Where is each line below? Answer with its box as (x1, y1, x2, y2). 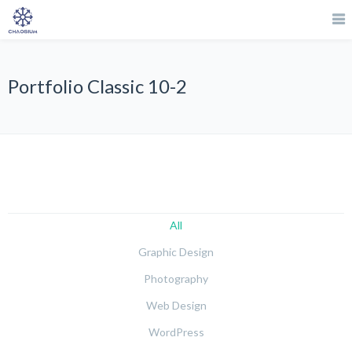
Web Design (145, 299, 207, 312)
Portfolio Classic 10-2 (8, 75, 187, 97)
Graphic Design (138, 245, 214, 258)
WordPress (148, 325, 204, 339)
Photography (144, 272, 208, 285)
